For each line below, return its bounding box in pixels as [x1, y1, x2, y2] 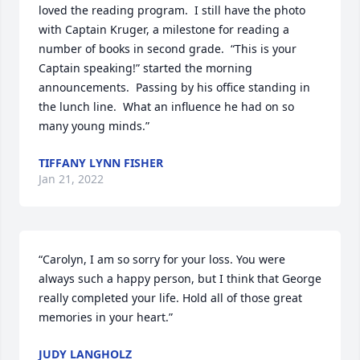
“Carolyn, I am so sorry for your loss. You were [39, 252, 285, 267]
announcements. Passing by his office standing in [39, 80, 310, 95]
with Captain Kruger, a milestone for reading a [39, 22, 289, 37]
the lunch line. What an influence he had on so [39, 99, 294, 114]
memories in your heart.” [39, 309, 173, 325]
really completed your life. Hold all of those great [39, 290, 302, 305]
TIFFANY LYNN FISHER [39, 155, 163, 170]
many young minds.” [39, 118, 149, 133]
